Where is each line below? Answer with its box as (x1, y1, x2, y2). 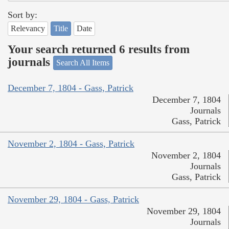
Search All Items (56, 58, 109, 67)
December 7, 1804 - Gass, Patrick (8, 82, 133, 93)
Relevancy (11, 24, 45, 33)
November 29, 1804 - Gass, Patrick (8, 194, 139, 204)
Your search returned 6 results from (8, 42, 190, 56)
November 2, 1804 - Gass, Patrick (8, 138, 134, 149)
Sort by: (8, 10, 37, 20)
